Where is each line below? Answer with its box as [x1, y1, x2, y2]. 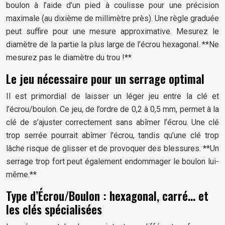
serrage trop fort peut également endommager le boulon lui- [6, 157, 219, 166]
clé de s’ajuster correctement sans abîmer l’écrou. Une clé [6, 118, 219, 127]
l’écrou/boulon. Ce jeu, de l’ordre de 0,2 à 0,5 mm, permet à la [6, 104, 219, 114]
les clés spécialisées [6, 201, 102, 218]
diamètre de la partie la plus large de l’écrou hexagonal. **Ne [6, 40, 219, 49]
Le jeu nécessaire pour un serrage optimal [6, 70, 204, 87]
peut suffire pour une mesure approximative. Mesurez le [6, 27, 219, 36]
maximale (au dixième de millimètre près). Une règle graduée [6, 14, 219, 23]
